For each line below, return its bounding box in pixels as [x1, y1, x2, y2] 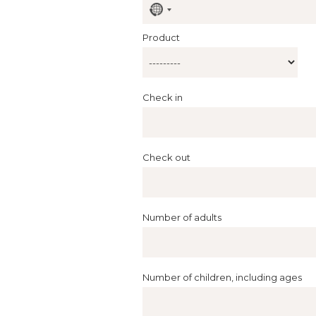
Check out [142, 152, 191, 164]
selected [156, 20, 197, 32]
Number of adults [142, 212, 222, 224]
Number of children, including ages [142, 272, 303, 284]
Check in [142, 92, 183, 104]
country [156, 11, 192, 23]
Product [142, 32, 181, 44]
